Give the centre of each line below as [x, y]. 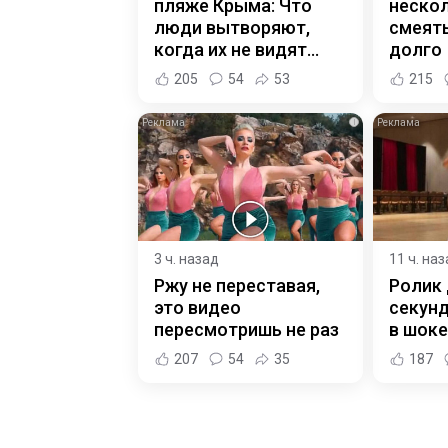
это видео [197, 308]
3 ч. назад [186, 259]
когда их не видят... [236, 49]
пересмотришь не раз [246, 330]
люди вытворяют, [232, 27]
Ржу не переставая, [237, 286]
